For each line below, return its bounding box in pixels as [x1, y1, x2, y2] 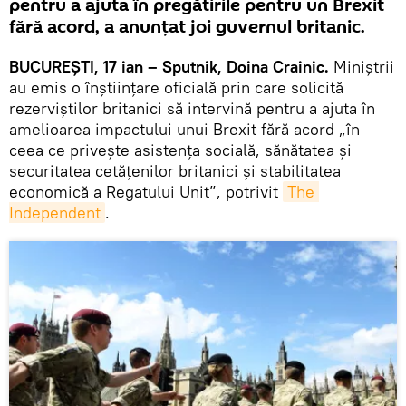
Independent [9, 202, 101, 224]
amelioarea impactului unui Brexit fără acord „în [9, 119, 360, 140]
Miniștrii [329, 56, 394, 78]
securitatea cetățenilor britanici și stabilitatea [9, 160, 341, 182]
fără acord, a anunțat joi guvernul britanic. [9, 14, 365, 41]
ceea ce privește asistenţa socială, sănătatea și [9, 140, 352, 161]
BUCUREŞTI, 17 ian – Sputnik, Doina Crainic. [9, 56, 329, 78]
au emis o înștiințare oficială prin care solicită [9, 77, 343, 99]
